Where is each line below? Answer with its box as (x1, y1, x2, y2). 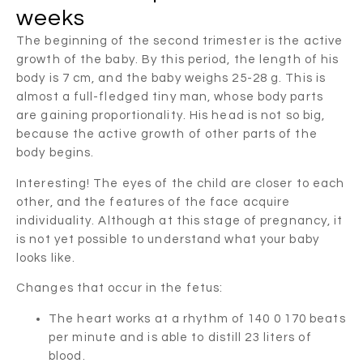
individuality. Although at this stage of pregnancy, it (16, 214, 344, 227)
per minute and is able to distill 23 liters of (49, 331, 312, 344)
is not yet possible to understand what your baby (16, 233, 319, 246)
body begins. (16, 147, 95, 160)
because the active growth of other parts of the (16, 128, 318, 141)
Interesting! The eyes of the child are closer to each (16, 177, 345, 190)
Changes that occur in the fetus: (16, 282, 224, 295)
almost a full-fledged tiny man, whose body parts (16, 91, 323, 104)
